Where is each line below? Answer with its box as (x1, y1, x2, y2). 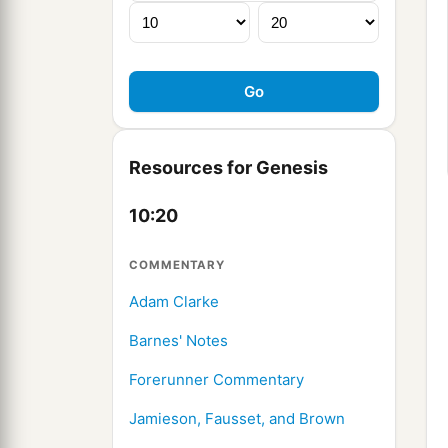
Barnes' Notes (129, 331, 228, 351)
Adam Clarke (129, 292, 219, 312)
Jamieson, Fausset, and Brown (129, 409, 345, 429)
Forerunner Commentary (129, 370, 304, 390)
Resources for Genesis (129, 157, 328, 179)
